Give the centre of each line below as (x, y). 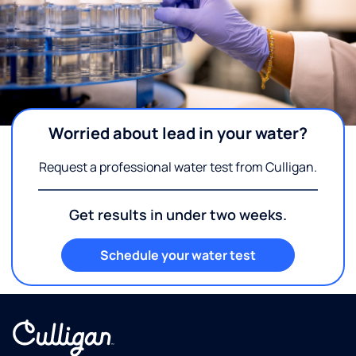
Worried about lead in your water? (178, 133)
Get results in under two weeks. (178, 215)
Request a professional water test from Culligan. (178, 167)
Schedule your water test (178, 255)
